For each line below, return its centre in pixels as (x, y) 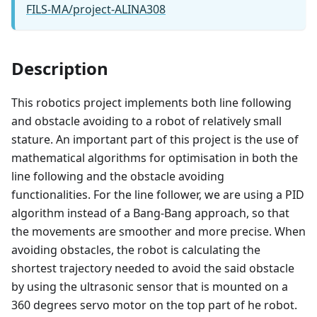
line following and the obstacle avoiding (118, 176)
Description (60, 68)
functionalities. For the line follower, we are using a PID (158, 194)
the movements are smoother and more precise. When (158, 231)
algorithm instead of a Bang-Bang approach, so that (150, 213)
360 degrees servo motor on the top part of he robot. (154, 305)
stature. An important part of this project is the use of (155, 139)
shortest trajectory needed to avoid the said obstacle (153, 268)
